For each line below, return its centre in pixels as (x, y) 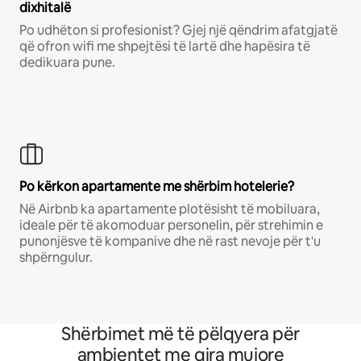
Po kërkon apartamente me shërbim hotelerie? (157, 187)
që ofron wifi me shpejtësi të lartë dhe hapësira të (165, 47)
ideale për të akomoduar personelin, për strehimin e (171, 226)
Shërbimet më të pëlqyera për (180, 334)
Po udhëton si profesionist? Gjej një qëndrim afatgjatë (178, 31)
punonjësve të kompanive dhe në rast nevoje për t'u (170, 242)
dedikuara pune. (67, 63)
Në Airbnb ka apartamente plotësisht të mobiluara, (170, 210)
